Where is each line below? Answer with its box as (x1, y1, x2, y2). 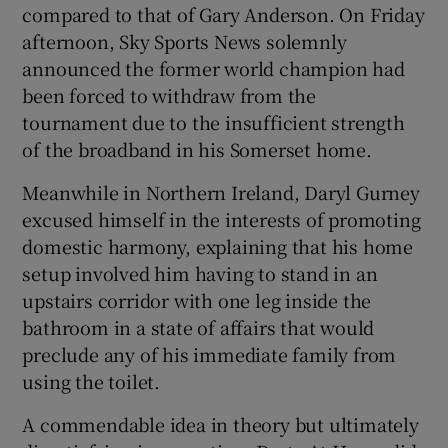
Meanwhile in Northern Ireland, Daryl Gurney (22, 178, 420, 205)
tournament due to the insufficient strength (22, 108, 405, 135)
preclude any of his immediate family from (22, 340, 397, 367)
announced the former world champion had (22, 54, 405, 81)
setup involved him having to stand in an (22, 259, 378, 286)
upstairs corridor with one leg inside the (22, 286, 372, 313)
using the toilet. (22, 367, 161, 394)
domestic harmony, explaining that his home (22, 232, 414, 259)
